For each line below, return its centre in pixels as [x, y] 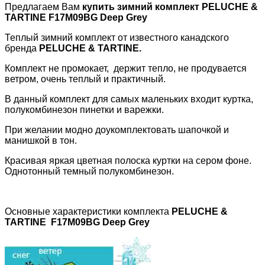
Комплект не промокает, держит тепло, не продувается [126, 68]
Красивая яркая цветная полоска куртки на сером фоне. [128, 160]
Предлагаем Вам [43, 7]
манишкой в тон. [41, 140]
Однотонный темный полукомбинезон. [89, 171]
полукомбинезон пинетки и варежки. [84, 109]
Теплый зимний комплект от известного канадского [117, 37]
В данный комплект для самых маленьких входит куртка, [129, 99]
